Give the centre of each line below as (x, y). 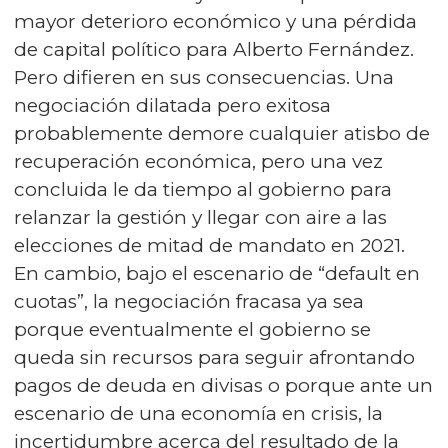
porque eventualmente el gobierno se (192, 329)
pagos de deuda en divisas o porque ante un (223, 385)
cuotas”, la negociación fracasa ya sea (189, 301)
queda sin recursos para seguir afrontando (214, 357)
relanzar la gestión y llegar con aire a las (200, 217)
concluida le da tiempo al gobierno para (203, 189)
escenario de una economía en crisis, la (198, 413)
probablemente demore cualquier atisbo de (222, 133)
